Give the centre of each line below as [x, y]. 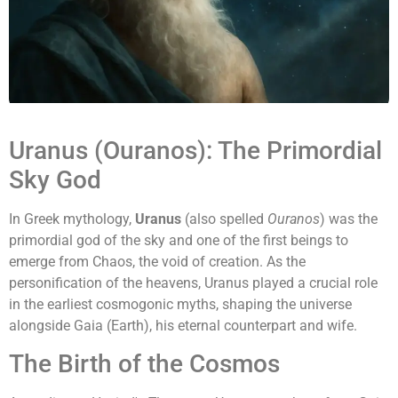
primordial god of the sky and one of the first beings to [179, 240]
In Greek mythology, [72, 219]
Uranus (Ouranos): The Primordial [195, 150]
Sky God [55, 179]
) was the [349, 219]
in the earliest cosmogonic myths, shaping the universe [180, 304]
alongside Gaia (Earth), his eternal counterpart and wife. [183, 325]
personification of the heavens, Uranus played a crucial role [193, 283]
